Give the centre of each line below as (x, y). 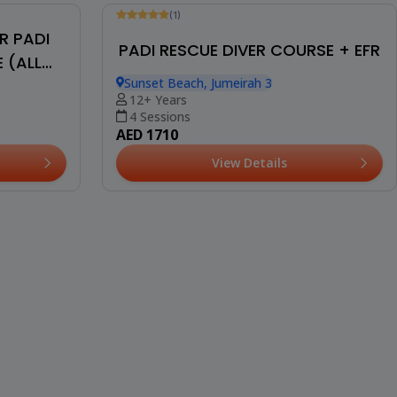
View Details (249, 368)
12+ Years (158, 305)
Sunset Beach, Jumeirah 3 (198, 288)
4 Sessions (160, 322)
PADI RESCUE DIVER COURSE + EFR (249, 255)
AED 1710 (147, 340)
